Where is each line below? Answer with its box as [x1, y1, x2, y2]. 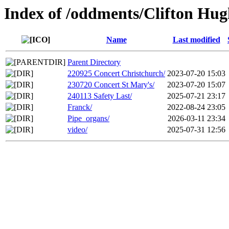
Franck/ [67, 103, 92, 112]
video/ [67, 125, 87, 134]
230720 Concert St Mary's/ [67, 80, 154, 89]
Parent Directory [67, 58, 121, 67]
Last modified [172, 35, 220, 44]
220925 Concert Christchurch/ [67, 69, 165, 78]
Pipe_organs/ [67, 114, 109, 123]
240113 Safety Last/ [67, 91, 132, 101]
